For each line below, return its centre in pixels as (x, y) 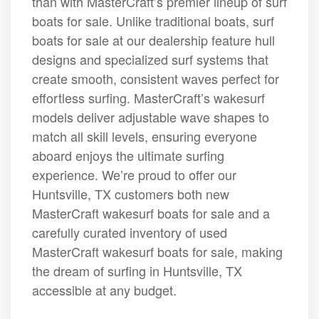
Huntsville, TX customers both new (131, 194)
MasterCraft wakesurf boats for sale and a (151, 213)
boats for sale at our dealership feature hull (153, 40)
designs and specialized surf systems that (150, 59)
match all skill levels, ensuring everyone (145, 136)
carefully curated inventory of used (130, 232)
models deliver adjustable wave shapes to (151, 117)
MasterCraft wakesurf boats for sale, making (157, 252)
